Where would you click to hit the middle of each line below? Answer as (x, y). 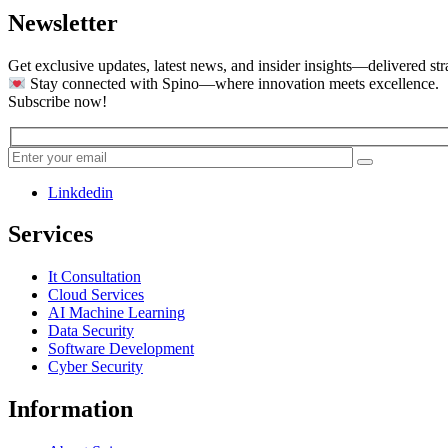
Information (70, 409)
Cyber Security (95, 367)
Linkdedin (80, 192)
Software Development (121, 349)
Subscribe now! (57, 101)
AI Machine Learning (116, 313)
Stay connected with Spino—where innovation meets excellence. (233, 83)
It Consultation (94, 277)
